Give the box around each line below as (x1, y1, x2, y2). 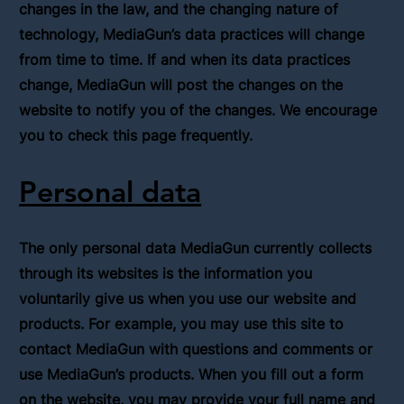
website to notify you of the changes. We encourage (19, 100, 378, 119)
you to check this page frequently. (19, 125, 253, 144)
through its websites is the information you (19, 263, 313, 282)
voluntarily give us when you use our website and (19, 289, 357, 308)
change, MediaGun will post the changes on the (19, 75, 344, 94)
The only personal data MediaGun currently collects (19, 238, 372, 257)
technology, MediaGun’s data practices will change (19, 24, 365, 43)
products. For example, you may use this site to (19, 314, 344, 333)
